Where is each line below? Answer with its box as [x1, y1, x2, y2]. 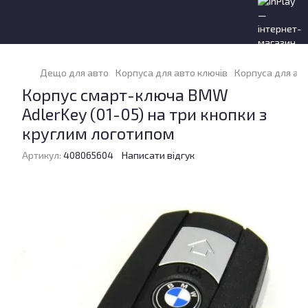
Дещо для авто [40, 67, 109, 78]
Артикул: [22, 149, 61, 161]
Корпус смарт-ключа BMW [22, 85, 228, 104]
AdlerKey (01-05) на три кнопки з [22, 104, 267, 124]
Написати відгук [122, 149, 195, 161]
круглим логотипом [22, 123, 175, 143]
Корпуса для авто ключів [115, 67, 228, 78]
